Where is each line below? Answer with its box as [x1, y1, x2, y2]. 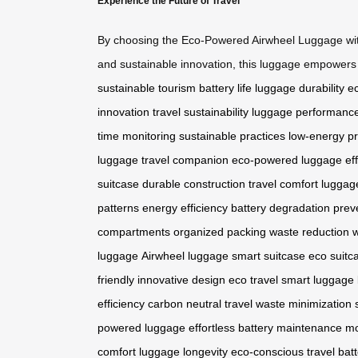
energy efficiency [142, 201, 228, 215]
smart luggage [281, 273, 354, 287]
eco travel [229, 273, 278, 287]
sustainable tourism [97, 82, 196, 95]
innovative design [137, 273, 225, 287]
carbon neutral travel [148, 297, 253, 311]
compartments [97, 225, 170, 239]
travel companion [141, 153, 229, 167]
